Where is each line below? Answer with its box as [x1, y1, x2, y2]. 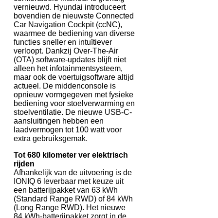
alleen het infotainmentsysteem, [14, 64, 123, 73]
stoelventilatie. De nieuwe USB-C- [14, 108, 132, 116]
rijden [14, 159, 35, 168]
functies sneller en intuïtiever [14, 37, 112, 46]
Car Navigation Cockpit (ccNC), [14, 20, 122, 29]
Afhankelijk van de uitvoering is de [14, 168, 132, 177]
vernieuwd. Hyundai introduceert [14, 2, 126, 11]
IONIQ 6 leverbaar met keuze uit [14, 177, 124, 185]
